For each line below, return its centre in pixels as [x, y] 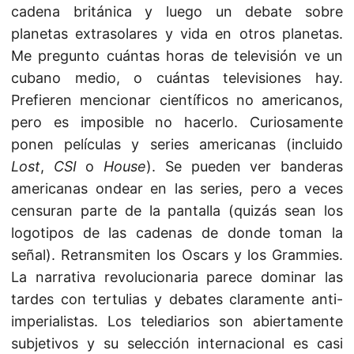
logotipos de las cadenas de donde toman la [177, 233]
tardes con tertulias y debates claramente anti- [177, 299]
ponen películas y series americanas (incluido [177, 144]
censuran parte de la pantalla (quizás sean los [177, 211]
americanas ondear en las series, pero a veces [177, 188]
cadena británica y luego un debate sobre [177, 11]
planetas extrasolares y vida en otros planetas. [177, 34]
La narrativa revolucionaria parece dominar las [177, 277]
